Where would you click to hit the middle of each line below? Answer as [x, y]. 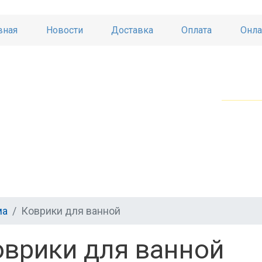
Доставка [132, 30]
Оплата [197, 30]
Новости [64, 30]
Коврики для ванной [71, 211]
